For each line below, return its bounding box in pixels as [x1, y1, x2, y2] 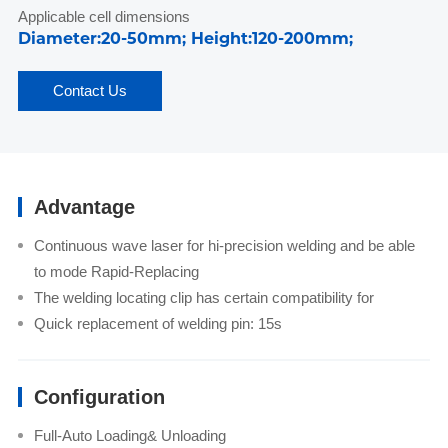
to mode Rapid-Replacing [33, 263, 199, 281]
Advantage [33, 196, 135, 219]
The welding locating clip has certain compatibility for [33, 289, 374, 307]
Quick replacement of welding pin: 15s [33, 315, 282, 333]
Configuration [33, 386, 165, 409]
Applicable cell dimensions [17, 8, 190, 26]
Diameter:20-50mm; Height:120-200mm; [17, 29, 353, 49]
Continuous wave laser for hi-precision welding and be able [33, 237, 415, 255]
